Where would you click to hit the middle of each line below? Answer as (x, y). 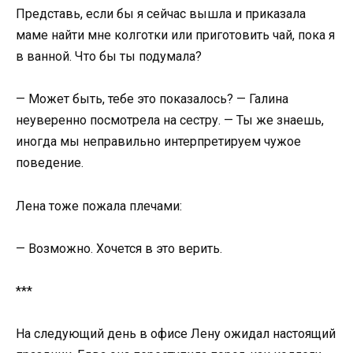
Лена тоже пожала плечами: (99, 206)
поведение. (50, 163)
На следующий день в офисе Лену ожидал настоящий (176, 334)
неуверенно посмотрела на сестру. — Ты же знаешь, (170, 121)
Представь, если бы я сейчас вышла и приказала (161, 14)
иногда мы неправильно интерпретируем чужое (158, 142)
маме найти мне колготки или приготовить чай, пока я (175, 35)
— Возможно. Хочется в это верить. (119, 248)
